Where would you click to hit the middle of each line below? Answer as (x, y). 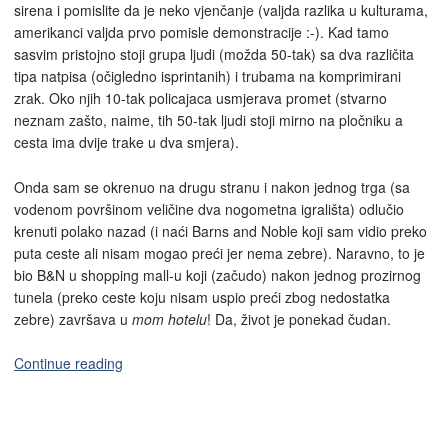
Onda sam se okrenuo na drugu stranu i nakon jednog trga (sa (212, 186)
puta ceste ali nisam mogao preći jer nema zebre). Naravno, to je (219, 252)
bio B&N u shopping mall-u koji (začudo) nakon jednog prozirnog (217, 274)
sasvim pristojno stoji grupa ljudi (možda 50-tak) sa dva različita (214, 54)
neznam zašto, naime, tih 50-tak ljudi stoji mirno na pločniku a (208, 120)
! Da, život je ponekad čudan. (299, 318)
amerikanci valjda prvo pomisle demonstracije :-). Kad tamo (201, 32)
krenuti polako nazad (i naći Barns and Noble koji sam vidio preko (220, 230)
